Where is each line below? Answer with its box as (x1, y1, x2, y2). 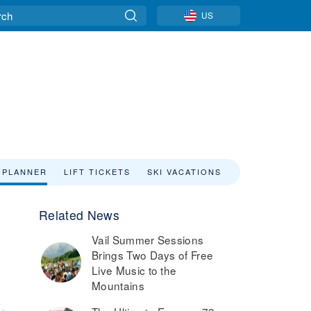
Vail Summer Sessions (92, 232, 204, 247)
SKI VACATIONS (147, 166, 221, 177)
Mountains (92, 278, 144, 293)
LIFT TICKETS (64, 166, 131, 177)
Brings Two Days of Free (92, 247, 214, 262)
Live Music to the (92, 262, 177, 278)
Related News (39, 206, 119, 224)
